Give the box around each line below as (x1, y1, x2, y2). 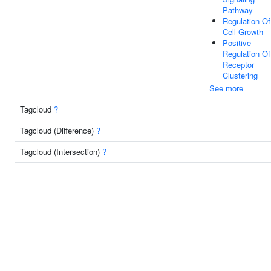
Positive (223, 37, 251, 48)
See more (209, 82, 243, 94)
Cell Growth (223, 26, 263, 38)
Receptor (223, 59, 254, 70)
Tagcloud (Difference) (20, 125, 96, 136)
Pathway (223, 4, 253, 16)
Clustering (223, 70, 258, 81)
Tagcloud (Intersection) (20, 146, 102, 157)
